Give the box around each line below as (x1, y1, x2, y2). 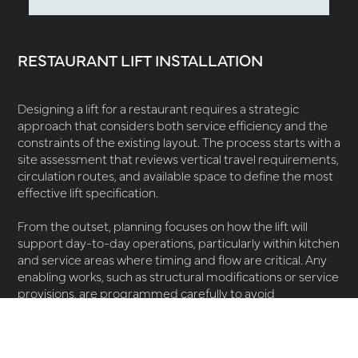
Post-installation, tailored (18, 335, 157, 352)
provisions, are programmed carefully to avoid (18, 284, 275, 302)
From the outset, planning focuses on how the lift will (18, 217, 308, 235)
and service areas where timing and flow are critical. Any (18, 251, 327, 268)
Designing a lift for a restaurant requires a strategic (18, 100, 299, 117)
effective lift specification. (18, 184, 158, 201)
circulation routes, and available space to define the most (18, 167, 333, 185)
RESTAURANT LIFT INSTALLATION (18, 48, 263, 70)
